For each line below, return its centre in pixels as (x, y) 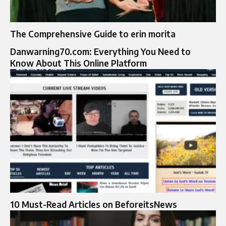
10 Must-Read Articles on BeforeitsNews (94, 204)
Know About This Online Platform (78, 63)
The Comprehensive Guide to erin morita (93, 34)
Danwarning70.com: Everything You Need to (100, 51)
